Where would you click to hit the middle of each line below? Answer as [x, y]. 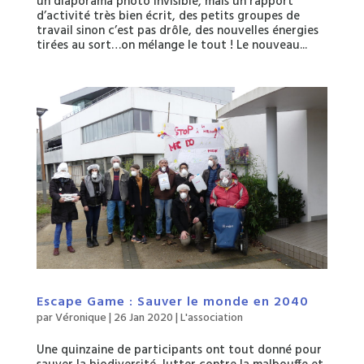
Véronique [80, 318]
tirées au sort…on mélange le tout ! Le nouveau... [171, 45]
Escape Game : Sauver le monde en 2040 [172, 302]
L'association [211, 318]
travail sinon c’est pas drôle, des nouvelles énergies [177, 30]
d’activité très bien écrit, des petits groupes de [168, 16]
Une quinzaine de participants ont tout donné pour [179, 350]
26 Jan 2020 [143, 318]
